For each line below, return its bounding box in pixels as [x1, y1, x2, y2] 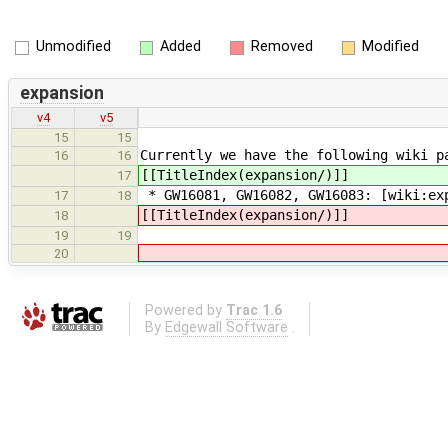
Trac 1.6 [225, 301, 282, 319]
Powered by [144, 301, 226, 319]
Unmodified [35, 38, 111, 55]
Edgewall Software [164, 318, 288, 336]
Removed [250, 38, 313, 55]
